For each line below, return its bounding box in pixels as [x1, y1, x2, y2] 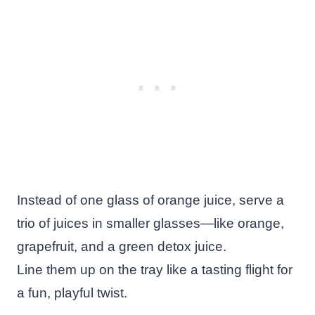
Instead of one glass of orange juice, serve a [17, 192, 284, 207]
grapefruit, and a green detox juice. [17, 238, 226, 254]
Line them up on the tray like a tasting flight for [17, 262, 292, 277]
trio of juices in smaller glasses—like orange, [17, 215, 284, 231]
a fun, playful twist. [17, 285, 127, 300]
